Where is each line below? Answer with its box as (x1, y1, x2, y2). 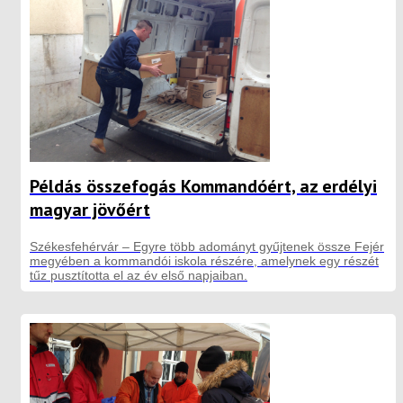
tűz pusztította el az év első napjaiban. (30, 267, 247, 282)
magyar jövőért (30, 197, 150, 221)
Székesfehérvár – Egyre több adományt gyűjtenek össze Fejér (30, 238, 384, 254)
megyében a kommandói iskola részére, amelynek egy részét (30, 253, 379, 268)
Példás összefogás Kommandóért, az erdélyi (30, 174, 377, 198)
